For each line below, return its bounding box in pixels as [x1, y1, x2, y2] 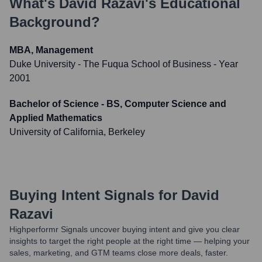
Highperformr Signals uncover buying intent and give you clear [9, 225, 240, 234]
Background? [9, 14, 100, 30]
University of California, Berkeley [9, 127, 145, 137]
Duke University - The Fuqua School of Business [9, 59, 211, 69]
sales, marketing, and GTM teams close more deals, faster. [9, 248, 228, 257]
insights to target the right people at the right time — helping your [9, 236, 250, 246]
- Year [211, 59, 238, 69]
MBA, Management [9, 45, 93, 55]
